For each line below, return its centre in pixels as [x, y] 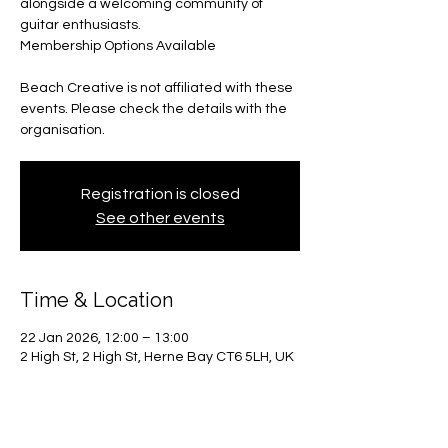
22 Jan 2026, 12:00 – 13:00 [104, 338]
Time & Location [96, 300]
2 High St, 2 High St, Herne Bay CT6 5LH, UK [157, 357]
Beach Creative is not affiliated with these [156, 88]
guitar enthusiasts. [80, 25]
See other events [160, 218]
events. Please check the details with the [153, 109]
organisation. [62, 130]
